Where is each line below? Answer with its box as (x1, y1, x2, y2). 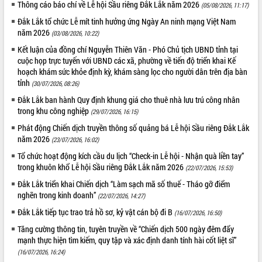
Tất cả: (5, 3, 27, 15)
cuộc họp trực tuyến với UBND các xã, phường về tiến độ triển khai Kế (18, 54, 236, 66)
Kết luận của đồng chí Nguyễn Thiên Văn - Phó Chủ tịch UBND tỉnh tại (18, 43, 239, 55)
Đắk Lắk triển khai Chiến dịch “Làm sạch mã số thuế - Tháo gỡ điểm (18, 178, 230, 189)
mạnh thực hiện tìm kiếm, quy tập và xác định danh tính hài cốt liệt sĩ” (18, 234, 237, 246)
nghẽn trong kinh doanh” (18, 189, 98, 201)
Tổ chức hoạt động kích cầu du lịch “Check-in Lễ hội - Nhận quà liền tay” (18, 150, 244, 161)
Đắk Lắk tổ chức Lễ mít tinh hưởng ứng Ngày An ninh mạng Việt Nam (18, 15, 236, 27)
